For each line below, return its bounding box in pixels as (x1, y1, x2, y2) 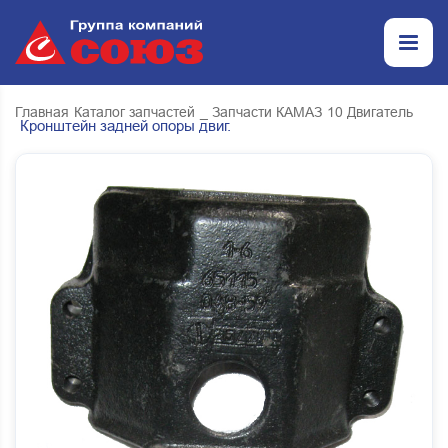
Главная (15, 104, 69, 120)
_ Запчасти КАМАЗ (200, 104, 322, 120)
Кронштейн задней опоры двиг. (20, 117, 231, 134)
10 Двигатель (327, 104, 413, 120)
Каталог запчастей (74, 104, 195, 120)
